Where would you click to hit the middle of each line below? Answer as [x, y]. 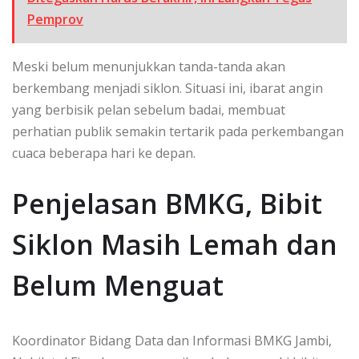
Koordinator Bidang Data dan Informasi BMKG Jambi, [172, 341]
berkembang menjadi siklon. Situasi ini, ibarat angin [167, 89]
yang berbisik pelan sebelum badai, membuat [149, 110]
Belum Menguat [118, 286]
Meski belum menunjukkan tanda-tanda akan [149, 67]
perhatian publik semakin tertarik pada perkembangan [178, 132]
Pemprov [55, 20]
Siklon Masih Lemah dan [175, 245]
